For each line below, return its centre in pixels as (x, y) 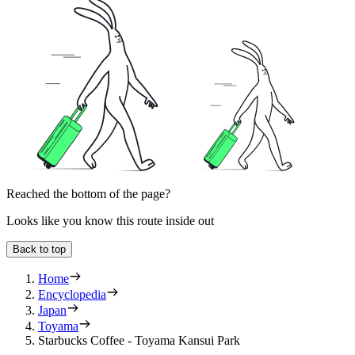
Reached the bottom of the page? (88, 194)
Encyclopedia (72, 295)
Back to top (39, 250)
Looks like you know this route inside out (110, 221)
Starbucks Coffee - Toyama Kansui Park (139, 341)
